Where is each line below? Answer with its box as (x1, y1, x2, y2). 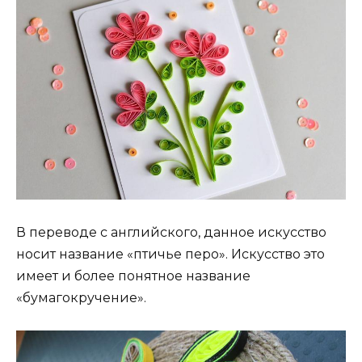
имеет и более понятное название (16, 267, 250, 284)
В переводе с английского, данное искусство (16, 224, 326, 240)
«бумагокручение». (16, 289, 146, 305)
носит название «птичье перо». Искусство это (16, 246, 325, 262)
